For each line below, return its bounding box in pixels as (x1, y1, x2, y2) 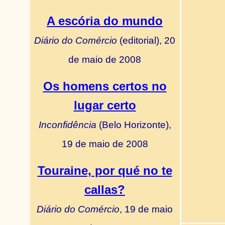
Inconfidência (38, 119, 99, 130)
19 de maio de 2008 (61, 138, 148, 149)
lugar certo (73, 98, 136, 112)
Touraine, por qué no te (37, 164, 172, 177)
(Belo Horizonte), (98, 119, 171, 130)
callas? (84, 183, 125, 196)
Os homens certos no (43, 79, 167, 93)
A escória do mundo (47, 14, 163, 28)
